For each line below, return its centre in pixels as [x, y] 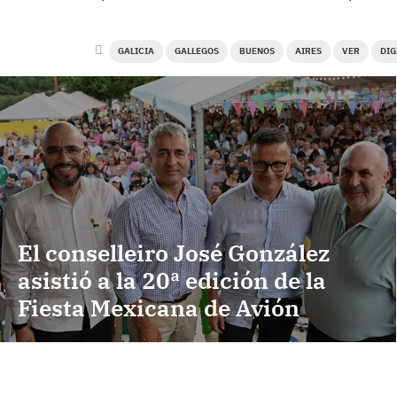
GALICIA [136, 51]
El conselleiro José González [174, 253]
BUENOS [257, 51]
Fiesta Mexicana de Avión [159, 308]
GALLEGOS [197, 51]
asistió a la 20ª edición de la [172, 280]
